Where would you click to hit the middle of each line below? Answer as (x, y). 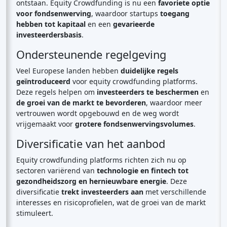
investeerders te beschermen (148, 92)
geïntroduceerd (43, 81)
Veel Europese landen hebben (68, 71)
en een (99, 24)
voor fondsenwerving (54, 13)
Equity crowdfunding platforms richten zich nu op (101, 160)
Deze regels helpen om (56, 92)
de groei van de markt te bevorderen (81, 103)
